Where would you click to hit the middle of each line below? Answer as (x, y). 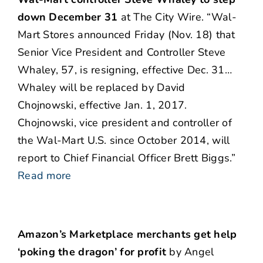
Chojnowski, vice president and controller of (125, 123)
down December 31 (68, 17)
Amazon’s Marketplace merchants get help (127, 235)
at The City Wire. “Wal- (177, 17)
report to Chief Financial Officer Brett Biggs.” (127, 158)
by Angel (190, 252)
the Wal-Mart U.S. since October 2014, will (124, 141)
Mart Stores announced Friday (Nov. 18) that (127, 35)
